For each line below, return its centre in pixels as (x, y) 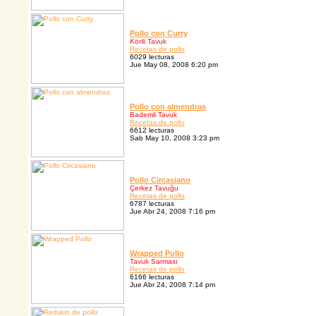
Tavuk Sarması (154, 262)
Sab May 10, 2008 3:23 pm (175, 138)
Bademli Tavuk (153, 115)
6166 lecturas (152, 277)
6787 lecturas (152, 204)
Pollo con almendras (168, 107)
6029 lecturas (152, 57)
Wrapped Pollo (157, 254)
